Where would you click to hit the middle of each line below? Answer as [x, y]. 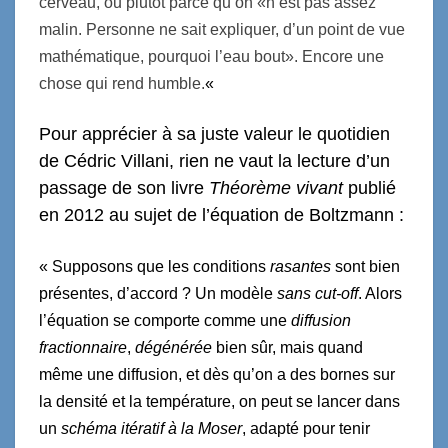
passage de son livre [124, 187]
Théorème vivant [276, 187]
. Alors [380, 293]
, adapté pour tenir [306, 428]
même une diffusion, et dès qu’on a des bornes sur [217, 374]
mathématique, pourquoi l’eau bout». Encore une [211, 56]
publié [369, 187]
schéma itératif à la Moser [151, 428]
